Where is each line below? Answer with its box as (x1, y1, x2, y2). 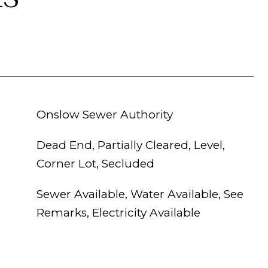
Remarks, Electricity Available (36, 206, 200, 220)
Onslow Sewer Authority (36, 108, 173, 121)
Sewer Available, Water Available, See (36, 187, 243, 201)
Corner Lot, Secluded (36, 157, 154, 170)
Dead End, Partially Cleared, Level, (36, 138, 225, 152)
